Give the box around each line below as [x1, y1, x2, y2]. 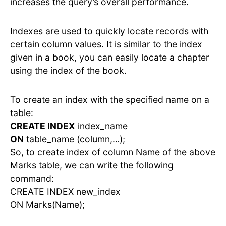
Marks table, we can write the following [10, 159, 174, 171]
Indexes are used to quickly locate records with [10, 25, 208, 36]
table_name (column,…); [24, 133, 125, 144]
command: [10, 173, 54, 184]
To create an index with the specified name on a [10, 94, 209, 105]
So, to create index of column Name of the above [10, 146, 215, 157]
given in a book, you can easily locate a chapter [10, 51, 209, 63]
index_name [75, 120, 128, 131]
